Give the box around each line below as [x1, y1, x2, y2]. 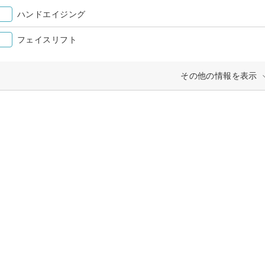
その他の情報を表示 [180, 70, 257, 80]
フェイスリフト [17, 34, 86, 44]
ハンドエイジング [17, 9, 86, 19]
